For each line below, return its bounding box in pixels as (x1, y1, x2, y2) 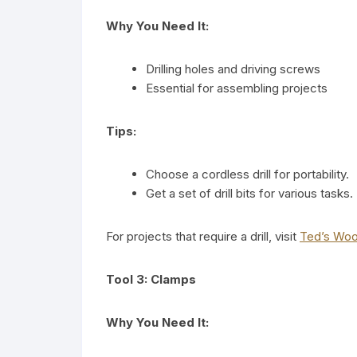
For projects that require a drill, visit (106, 228, 300, 244)
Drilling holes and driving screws (146, 61, 320, 76)
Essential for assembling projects (146, 80, 328, 96)
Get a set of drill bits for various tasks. (146, 185, 353, 201)
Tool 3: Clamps (106, 271, 196, 287)
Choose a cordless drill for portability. (146, 166, 349, 182)
